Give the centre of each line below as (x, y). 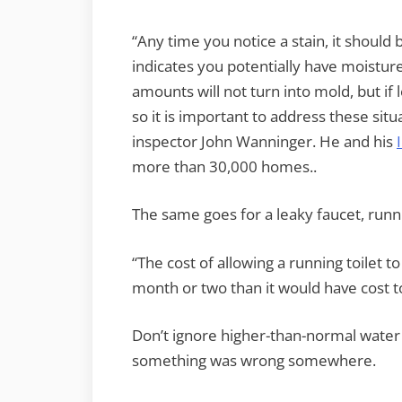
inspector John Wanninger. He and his (264, 141)
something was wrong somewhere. (254, 361)
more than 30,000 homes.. (224, 166)
